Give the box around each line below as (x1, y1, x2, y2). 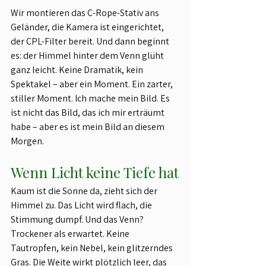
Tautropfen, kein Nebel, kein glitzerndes (11, 242, 175, 255)
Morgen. (11, 135, 44, 148)
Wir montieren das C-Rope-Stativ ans (11, 7, 161, 20)
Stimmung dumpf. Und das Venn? (11, 213, 145, 226)
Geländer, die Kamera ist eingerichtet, (11, 21, 166, 34)
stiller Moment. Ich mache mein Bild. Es (11, 92, 172, 105)
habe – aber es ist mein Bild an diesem (11, 121, 166, 134)
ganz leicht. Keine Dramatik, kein (11, 64, 145, 77)
